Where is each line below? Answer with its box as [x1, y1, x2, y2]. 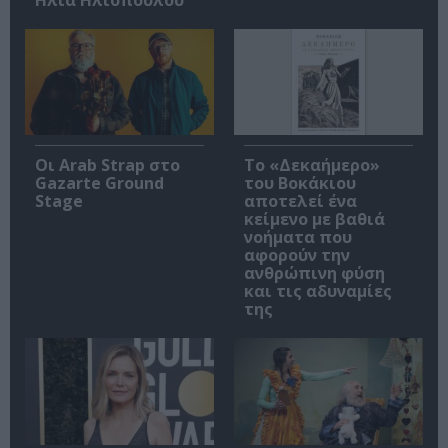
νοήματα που [244, 226, 352, 249]
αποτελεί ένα [244, 190, 357, 213]
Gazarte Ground [35, 172, 164, 195]
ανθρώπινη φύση [244, 262, 385, 285]
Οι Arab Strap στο [35, 154, 180, 177]
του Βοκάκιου [244, 172, 356, 195]
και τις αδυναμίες [244, 280, 392, 303]
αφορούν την [244, 244, 350, 267]
